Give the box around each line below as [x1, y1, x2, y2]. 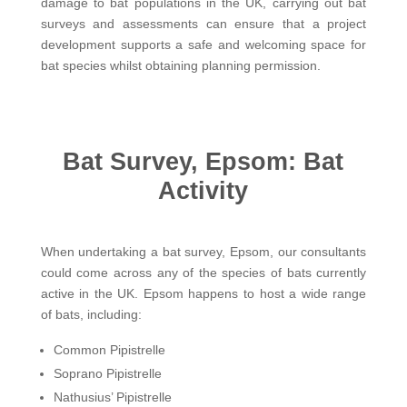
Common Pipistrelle [53, 342, 165, 357]
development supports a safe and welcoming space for [40, 36, 367, 52]
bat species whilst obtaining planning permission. [40, 57, 321, 73]
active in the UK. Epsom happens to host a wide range [40, 285, 367, 301]
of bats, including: [40, 306, 142, 322]
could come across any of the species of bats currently [40, 264, 367, 280]
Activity [158, 176, 249, 204]
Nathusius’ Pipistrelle [53, 389, 172, 404]
